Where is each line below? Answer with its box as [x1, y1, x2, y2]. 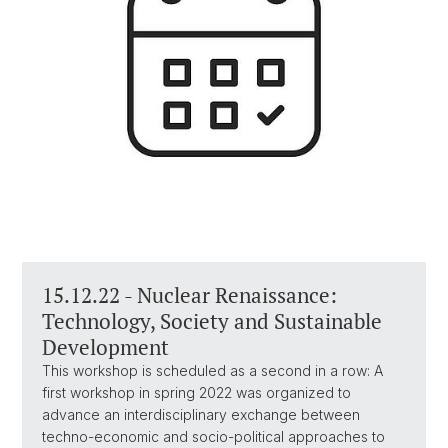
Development [42, 332, 169, 361]
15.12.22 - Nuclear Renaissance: [42, 280, 337, 309]
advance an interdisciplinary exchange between [42, 405, 360, 423]
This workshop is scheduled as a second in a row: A [42, 361, 383, 379]
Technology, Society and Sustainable [42, 306, 382, 335]
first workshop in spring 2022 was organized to [42, 383, 351, 401]
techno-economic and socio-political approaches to [42, 427, 385, 445]
